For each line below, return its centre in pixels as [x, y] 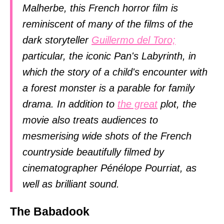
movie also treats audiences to [90, 120]
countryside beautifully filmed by [93, 152]
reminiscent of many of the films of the [108, 24]
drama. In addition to [70, 104]
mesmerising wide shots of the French [107, 136]
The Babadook [50, 212]
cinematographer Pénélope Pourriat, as [109, 168]
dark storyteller [57, 40]
